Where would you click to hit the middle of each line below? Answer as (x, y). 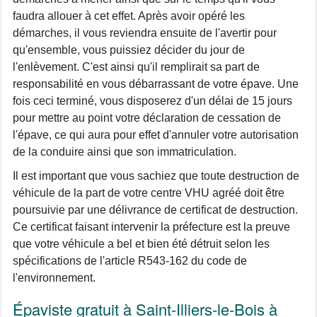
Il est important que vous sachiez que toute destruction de (156, 175)
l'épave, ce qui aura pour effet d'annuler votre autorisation (156, 134)
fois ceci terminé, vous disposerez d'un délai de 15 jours (152, 100)
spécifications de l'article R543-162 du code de (130, 260)
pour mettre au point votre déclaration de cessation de (147, 117)
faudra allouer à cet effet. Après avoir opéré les (129, 16)
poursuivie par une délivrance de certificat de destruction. (155, 209)
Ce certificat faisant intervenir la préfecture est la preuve (151, 226)
